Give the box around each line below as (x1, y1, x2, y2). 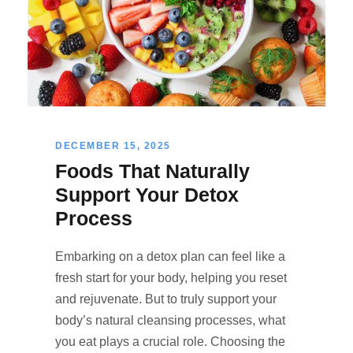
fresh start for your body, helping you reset (55, 271, 287, 285)
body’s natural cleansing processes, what (55, 314, 285, 328)
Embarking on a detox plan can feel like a (55, 250, 285, 264)
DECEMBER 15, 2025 (55, 140, 171, 152)
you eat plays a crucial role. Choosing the (55, 335, 285, 349)
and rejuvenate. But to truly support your (55, 292, 277, 307)
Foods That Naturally (55, 160, 250, 183)
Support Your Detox (55, 184, 239, 206)
